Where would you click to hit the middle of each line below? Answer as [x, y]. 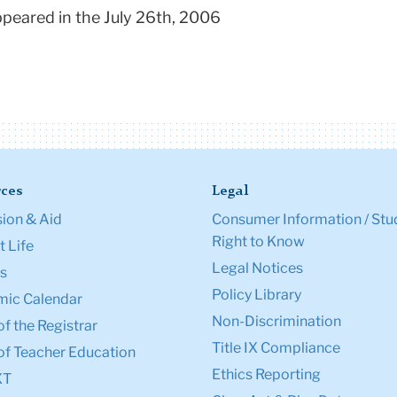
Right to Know [258, 242]
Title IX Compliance [276, 348]
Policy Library [257, 295]
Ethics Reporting [266, 375]
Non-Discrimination [276, 322]
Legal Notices [257, 269]
